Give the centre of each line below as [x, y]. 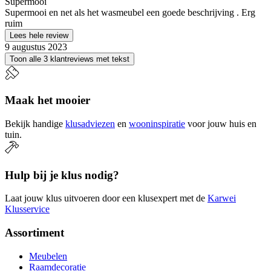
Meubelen [48, 256]
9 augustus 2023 [36, 47]
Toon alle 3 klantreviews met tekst [70, 59]
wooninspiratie [157, 123]
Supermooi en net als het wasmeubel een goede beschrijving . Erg [130, 13]
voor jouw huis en [222, 123]
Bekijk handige [34, 123]
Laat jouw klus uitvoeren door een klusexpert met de [105, 198]
